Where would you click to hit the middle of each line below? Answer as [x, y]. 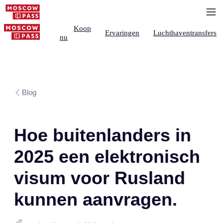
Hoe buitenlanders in [103, 135]
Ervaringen [122, 33]
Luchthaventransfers [185, 33]
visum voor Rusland [100, 178]
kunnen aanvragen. [96, 199]
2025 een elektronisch [107, 157]
